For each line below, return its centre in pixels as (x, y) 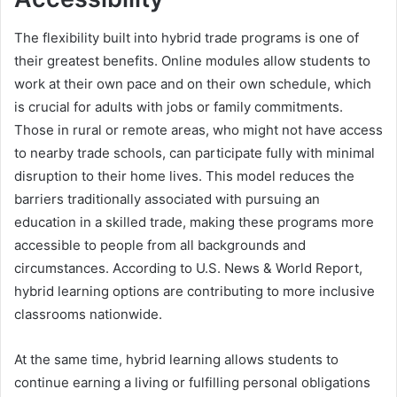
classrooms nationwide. (88, 315)
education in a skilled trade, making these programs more (194, 222)
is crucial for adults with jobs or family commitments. (179, 107)
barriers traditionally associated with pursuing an (167, 199)
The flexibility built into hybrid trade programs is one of (187, 38)
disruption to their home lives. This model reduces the (184, 176)
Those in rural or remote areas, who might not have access (198, 130)
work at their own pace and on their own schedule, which (193, 84)
